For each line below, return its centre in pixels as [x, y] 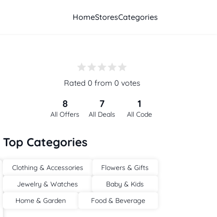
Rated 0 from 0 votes [102, 83]
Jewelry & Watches [47, 184]
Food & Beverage [118, 201]
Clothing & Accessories [47, 168]
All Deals [102, 114]
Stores [107, 17]
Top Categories [45, 142]
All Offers [65, 114]
